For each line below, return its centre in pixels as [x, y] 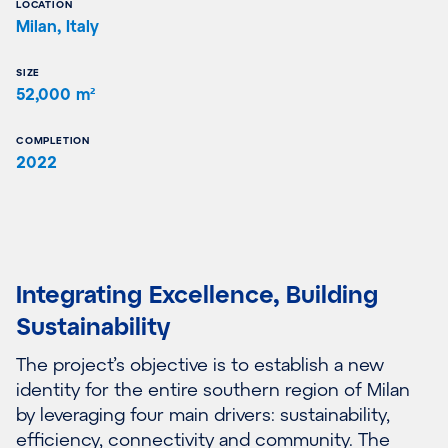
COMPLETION [53, 139]
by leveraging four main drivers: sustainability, [203, 413]
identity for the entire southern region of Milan [213, 388]
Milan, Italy [57, 25]
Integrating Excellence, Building [197, 293]
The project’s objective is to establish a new [200, 363]
